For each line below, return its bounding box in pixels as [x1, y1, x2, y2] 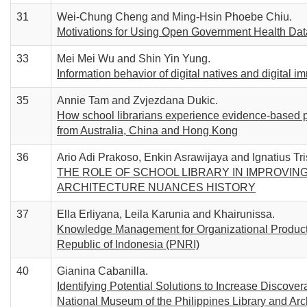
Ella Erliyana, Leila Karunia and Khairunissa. [57, 208, 275, 220]
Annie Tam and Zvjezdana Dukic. [57, 95, 218, 106]
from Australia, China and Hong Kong [57, 125, 238, 136]
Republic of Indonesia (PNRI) [57, 238, 199, 250]
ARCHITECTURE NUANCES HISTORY [57, 182, 256, 193]
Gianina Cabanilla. [57, 265, 148, 277]
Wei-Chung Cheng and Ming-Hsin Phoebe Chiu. [57, 11, 292, 23]
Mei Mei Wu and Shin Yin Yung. [57, 53, 210, 64]
